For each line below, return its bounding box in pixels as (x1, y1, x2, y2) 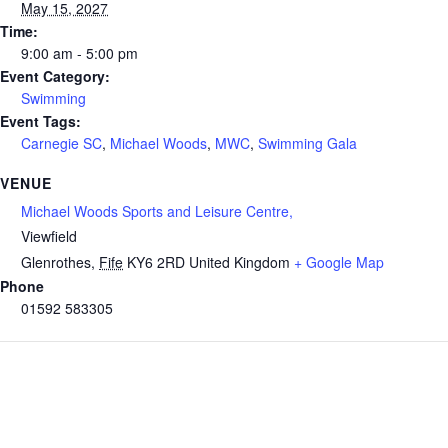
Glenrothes (21, 252, 91, 273)
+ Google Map (294, 252, 384, 273)
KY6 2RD (127, 252, 185, 273)
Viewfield (21, 226, 77, 247)
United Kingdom (189, 252, 290, 273)
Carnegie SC (21, 133, 102, 154)
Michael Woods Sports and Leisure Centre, (21, 201, 293, 222)
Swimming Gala (258, 133, 357, 154)
